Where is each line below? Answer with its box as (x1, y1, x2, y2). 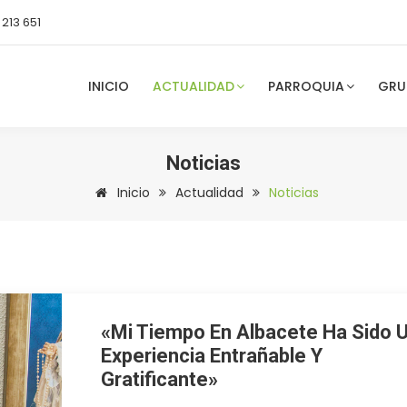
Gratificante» (101, 368, 219, 391)
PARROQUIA (268, 77, 344, 95)
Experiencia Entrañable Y (101, 344, 323, 367)
